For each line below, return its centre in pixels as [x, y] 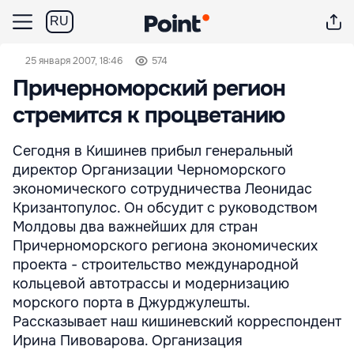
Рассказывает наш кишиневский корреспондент [177, 322]
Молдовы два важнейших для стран [135, 227]
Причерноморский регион [149, 88]
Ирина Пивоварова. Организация [128, 341]
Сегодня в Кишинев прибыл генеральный [153, 151]
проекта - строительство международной [156, 265]
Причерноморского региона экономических [165, 246]
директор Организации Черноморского [149, 170]
